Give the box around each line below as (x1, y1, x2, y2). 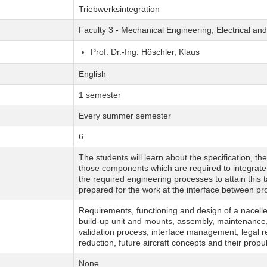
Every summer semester (78, 111, 171, 121)
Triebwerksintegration (78, 4, 160, 14)
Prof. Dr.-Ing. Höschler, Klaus (90, 47, 200, 57)
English (78, 69, 106, 79)
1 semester (78, 90, 121, 100)
